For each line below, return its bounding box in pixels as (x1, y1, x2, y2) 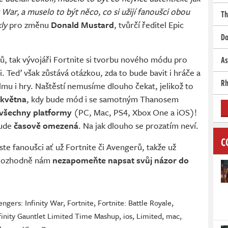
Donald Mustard (51, 18, 114, 32)
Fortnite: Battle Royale (97, 197, 172, 209)
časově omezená (14, 119, 78, 132)
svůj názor (136, 154, 179, 167)
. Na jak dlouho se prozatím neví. (78, 119, 198, 132)
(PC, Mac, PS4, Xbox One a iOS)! (72, 106, 197, 119)
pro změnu (7, 18, 51, 32)
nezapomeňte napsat (52, 154, 136, 167)
